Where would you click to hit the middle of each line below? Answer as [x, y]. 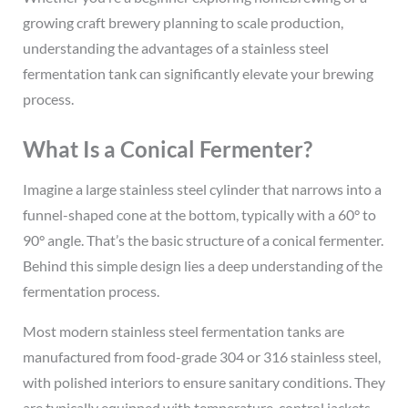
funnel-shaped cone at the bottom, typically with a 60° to [199, 214]
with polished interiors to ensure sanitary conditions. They [204, 382]
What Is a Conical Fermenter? [167, 148]
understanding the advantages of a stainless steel [175, 47]
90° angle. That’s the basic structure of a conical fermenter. [203, 240]
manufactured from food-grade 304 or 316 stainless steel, [201, 356]
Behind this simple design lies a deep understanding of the [202, 265]
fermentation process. [91, 291]
